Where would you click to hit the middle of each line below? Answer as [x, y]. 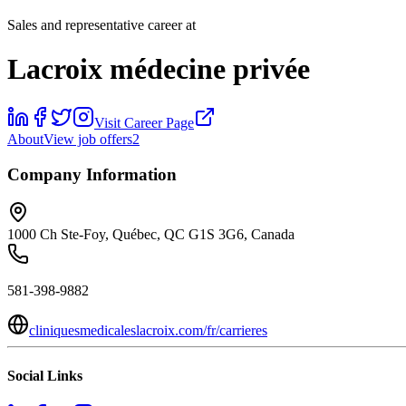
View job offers [88, 139]
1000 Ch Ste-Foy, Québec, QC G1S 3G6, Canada [151, 235]
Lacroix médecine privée [159, 69]
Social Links [45, 375]
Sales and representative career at [101, 25]
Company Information [92, 174]
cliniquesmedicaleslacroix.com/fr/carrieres [148, 331]
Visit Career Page [144, 122]
